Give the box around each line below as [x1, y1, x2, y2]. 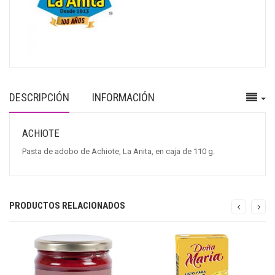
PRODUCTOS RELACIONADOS [9, 200, 125, 212]
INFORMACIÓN [92, 91, 155, 104]
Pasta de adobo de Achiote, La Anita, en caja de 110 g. [22, 147, 215, 157]
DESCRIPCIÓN [9, 91, 69, 104]
